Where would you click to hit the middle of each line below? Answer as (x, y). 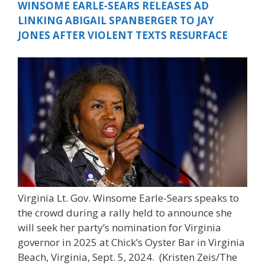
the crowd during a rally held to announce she (125, 212)
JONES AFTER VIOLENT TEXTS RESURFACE (123, 35)
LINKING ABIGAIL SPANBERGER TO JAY (116, 20)
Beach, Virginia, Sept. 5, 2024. (87, 257)
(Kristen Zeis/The (198, 257)
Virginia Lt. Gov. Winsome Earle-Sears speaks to (128, 198)
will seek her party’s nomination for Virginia (119, 227)
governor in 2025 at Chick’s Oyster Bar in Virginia (131, 242)
